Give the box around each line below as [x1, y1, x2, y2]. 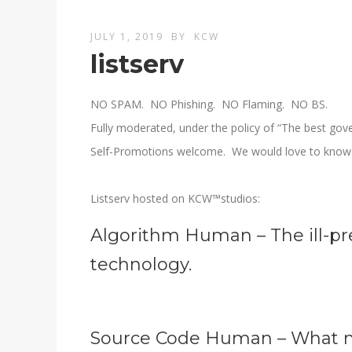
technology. [90, 253, 192, 275]
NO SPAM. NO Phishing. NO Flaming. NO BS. [90, 96, 328, 112]
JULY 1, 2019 [90, 29, 164, 43]
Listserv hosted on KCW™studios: [90, 190, 261, 206]
